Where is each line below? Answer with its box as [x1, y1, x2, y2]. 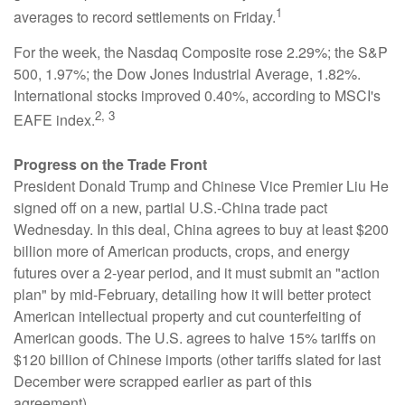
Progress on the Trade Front [14, 153, 207, 174]
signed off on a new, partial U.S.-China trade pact [14, 196, 327, 218]
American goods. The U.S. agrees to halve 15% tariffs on [14, 326, 376, 348]
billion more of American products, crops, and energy [14, 240, 350, 261]
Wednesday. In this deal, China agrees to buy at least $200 [14, 218, 389, 240]
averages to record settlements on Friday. [14, 6, 276, 28]
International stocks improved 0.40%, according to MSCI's [14, 85, 381, 107]
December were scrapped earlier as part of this [14, 370, 312, 391]
